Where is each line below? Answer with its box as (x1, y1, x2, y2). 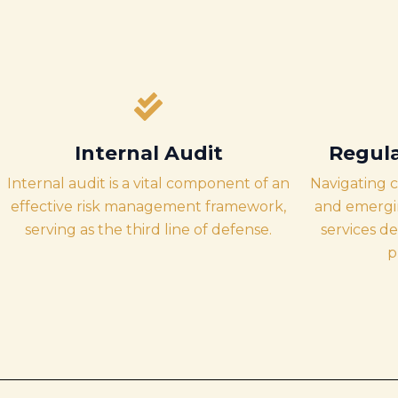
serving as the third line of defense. (25, 221, 272, 238)
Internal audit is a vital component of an (7, 175, 290, 192)
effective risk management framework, (11, 198, 286, 215)
